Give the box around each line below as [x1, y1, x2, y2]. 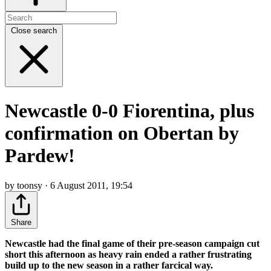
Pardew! [5, 145, 75, 167]
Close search [11, 25, 57, 35]
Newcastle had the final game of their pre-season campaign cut [5, 238, 260, 249]
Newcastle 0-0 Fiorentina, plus [5, 100, 254, 122]
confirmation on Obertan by [5, 122, 239, 145]
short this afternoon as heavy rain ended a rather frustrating [5, 249, 252, 260]
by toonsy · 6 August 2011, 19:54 [5, 180, 132, 191]
